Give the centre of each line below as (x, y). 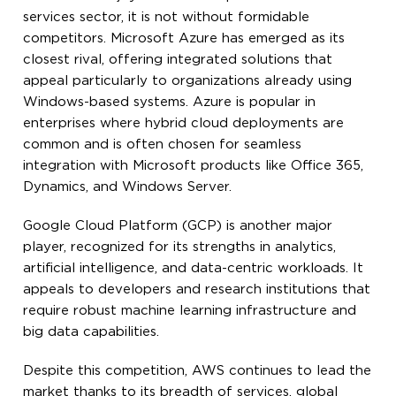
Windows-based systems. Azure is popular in (170, 102)
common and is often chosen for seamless (163, 144)
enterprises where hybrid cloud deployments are (184, 123)
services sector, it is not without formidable (167, 17)
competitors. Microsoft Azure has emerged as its (184, 38)
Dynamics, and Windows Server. (128, 187)
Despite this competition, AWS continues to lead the (198, 370)
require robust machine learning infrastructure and (190, 310)
